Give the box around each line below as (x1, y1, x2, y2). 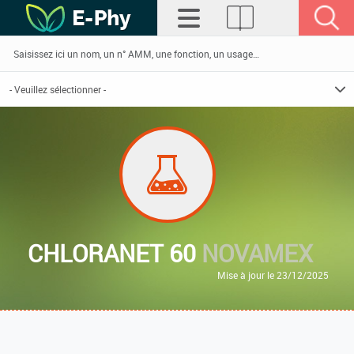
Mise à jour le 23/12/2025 (217, 269, 329, 281)
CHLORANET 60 (27, 237, 201, 269)
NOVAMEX (201, 237, 313, 269)
